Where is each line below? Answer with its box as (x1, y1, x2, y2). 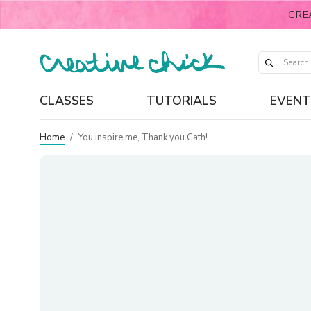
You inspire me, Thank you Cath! (78, 131, 208, 144)
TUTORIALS (146, 92, 217, 109)
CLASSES (40, 92, 94, 109)
